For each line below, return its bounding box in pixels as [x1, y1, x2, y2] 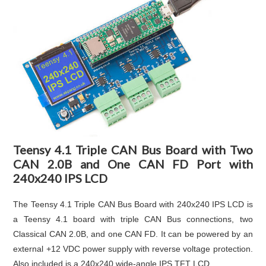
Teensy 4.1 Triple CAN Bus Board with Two [13, 142, 253, 157]
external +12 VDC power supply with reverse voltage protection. [13, 243, 253, 254]
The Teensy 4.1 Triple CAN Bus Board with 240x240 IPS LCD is [13, 199, 253, 209]
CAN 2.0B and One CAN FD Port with [13, 156, 253, 171]
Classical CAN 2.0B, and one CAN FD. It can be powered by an [13, 229, 253, 239]
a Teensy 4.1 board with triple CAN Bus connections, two [13, 214, 253, 224]
